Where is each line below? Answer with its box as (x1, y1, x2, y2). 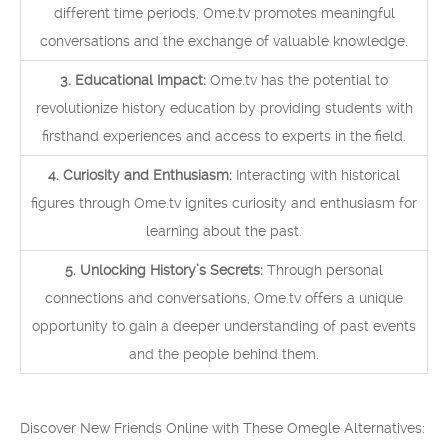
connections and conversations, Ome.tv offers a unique (45, 290, 403, 306)
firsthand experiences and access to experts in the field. (42, 128, 406, 144)
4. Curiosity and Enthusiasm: (48, 167, 232, 183)
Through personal (263, 262, 383, 278)
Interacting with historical (232, 167, 400, 183)
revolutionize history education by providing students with (35, 100, 413, 116)
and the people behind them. (129, 346, 319, 362)
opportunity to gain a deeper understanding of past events (32, 318, 416, 334)
